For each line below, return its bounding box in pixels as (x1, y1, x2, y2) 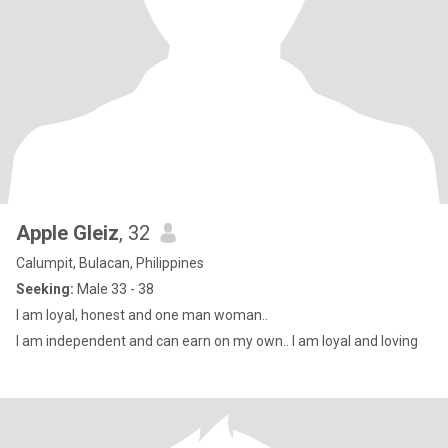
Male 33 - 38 (74, 281, 154, 297)
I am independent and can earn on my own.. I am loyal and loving (16, 333, 418, 349)
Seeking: (16, 281, 74, 297)
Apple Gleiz (16, 221, 119, 245)
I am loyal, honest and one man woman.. (16, 307, 268, 323)
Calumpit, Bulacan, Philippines (16, 255, 204, 271)
